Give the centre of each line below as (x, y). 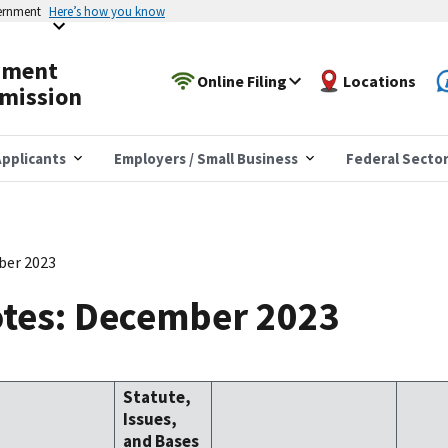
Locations (380, 80)
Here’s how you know (107, 11)
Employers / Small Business (206, 158)
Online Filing (242, 80)
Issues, (150, 418)
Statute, (157, 396)
